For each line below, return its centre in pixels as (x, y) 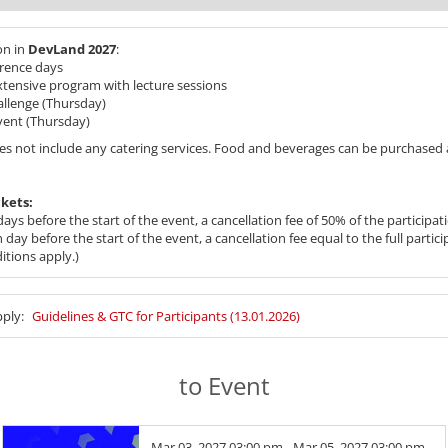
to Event (224, 385)
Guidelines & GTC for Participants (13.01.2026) (166, 315)
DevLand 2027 (72, 48)
